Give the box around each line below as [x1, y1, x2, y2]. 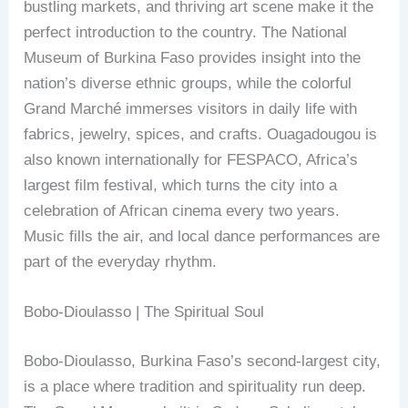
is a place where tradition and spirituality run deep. [24, 377, 367, 395]
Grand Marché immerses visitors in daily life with [24, 99, 358, 117]
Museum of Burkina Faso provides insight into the [24, 48, 362, 66]
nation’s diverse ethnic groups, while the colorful [24, 74, 352, 92]
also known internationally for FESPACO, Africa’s [24, 150, 359, 168]
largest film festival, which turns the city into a [24, 176, 338, 194]
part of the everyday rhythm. [24, 252, 218, 270]
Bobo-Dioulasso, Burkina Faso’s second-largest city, [24, 352, 382, 370]
